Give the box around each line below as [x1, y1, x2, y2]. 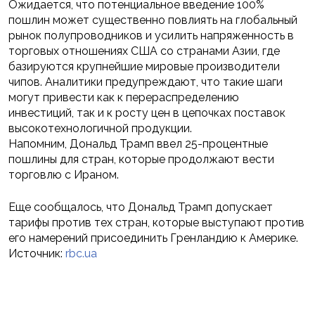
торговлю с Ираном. [8, 168, 119, 182]
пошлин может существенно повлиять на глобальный [8, 13, 297, 27]
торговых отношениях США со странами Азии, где [8, 44, 280, 58]
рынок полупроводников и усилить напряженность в [8, 29, 294, 43]
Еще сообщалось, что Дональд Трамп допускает [8, 200, 273, 214]
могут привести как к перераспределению [8, 91, 239, 105]
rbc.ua [65, 247, 97, 261]
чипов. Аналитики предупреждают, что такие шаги [8, 75, 283, 89]
